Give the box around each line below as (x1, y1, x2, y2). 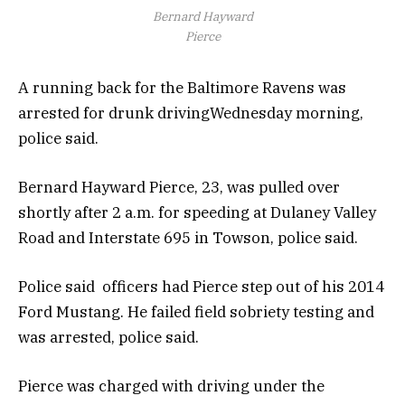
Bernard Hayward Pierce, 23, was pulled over (18, 176, 340, 197)
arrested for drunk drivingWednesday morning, (18, 102, 363, 123)
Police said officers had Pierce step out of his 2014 (18, 277, 384, 297)
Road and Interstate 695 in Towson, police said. (18, 227, 358, 248)
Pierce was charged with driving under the (18, 376, 325, 397)
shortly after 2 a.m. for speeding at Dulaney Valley (18, 202, 376, 222)
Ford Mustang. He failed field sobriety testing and (18, 302, 374, 323)
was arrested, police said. (18, 327, 199, 348)
